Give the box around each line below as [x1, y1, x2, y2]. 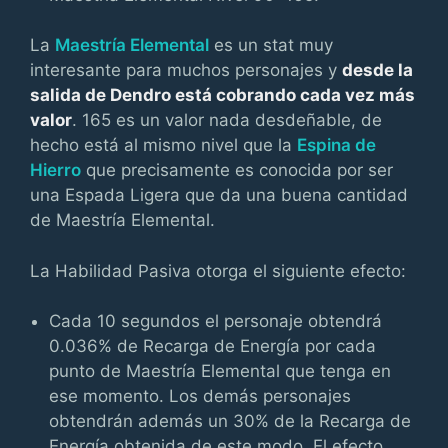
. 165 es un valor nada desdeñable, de [72, 110, 382, 130]
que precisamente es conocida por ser [81, 160, 393, 180]
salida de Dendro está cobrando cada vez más [30, 85, 415, 105]
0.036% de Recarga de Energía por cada [49, 336, 377, 356]
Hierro [30, 160, 81, 180]
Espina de [297, 135, 376, 155]
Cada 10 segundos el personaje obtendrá [49, 311, 383, 331]
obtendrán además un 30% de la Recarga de [49, 411, 412, 431]
